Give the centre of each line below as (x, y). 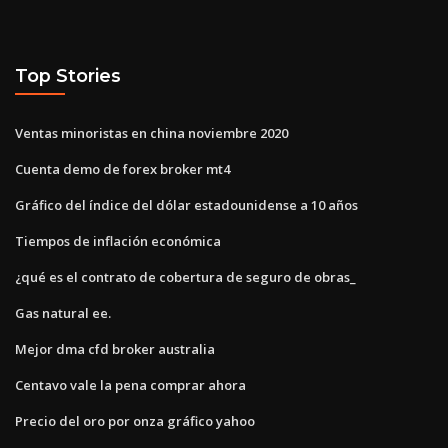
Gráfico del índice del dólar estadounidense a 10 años (186, 204)
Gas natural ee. (63, 312)
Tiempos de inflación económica (118, 240)
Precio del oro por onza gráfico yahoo (135, 420)
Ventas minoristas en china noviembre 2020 (151, 132)
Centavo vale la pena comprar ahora (130, 384)
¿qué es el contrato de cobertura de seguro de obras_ (185, 276)
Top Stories (68, 76)
